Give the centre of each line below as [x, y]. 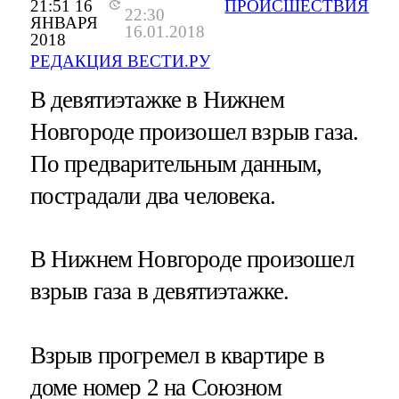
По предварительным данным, [176, 164]
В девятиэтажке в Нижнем [157, 100]
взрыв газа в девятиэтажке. [159, 292]
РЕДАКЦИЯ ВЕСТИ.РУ [120, 61]
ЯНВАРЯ [64, 23]
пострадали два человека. [153, 196]
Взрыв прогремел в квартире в [177, 355]
